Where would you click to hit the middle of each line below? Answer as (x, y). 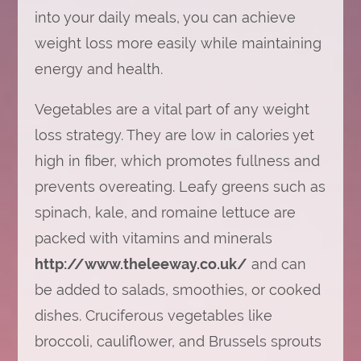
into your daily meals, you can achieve (165, 17)
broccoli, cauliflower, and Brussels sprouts (178, 341)
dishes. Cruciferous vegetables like (153, 315)
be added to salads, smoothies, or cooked (177, 290)
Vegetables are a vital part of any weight (172, 109)
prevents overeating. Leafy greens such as (180, 187)
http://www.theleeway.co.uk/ (141, 264)
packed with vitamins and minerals (153, 238)
